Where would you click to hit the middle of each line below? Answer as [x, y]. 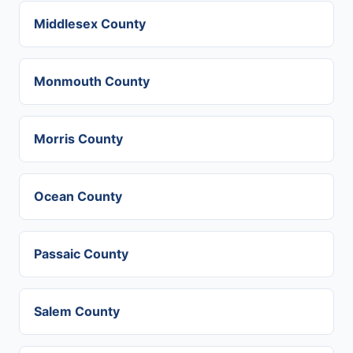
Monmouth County [92, 81]
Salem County [77, 311]
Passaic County [81, 254]
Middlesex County [90, 24]
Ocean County [78, 196]
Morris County [78, 139]
